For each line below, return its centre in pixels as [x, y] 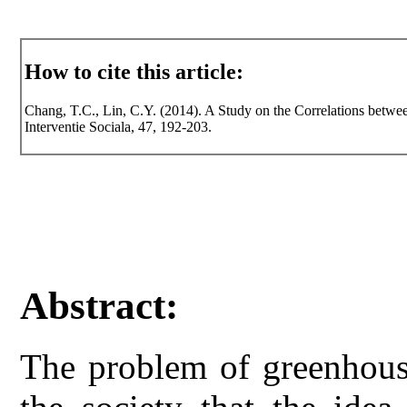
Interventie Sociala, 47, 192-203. [119, 127]
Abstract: [99, 306]
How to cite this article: [134, 72]
